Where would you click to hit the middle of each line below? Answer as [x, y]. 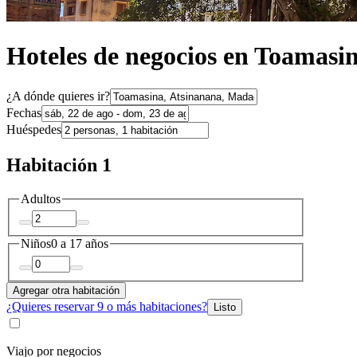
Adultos [41, 198]
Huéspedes [34, 129]
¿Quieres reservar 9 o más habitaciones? [107, 306]
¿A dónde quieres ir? [58, 96]
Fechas [24, 112]
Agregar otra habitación [66, 290]
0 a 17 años [80, 244]
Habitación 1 [59, 165]
